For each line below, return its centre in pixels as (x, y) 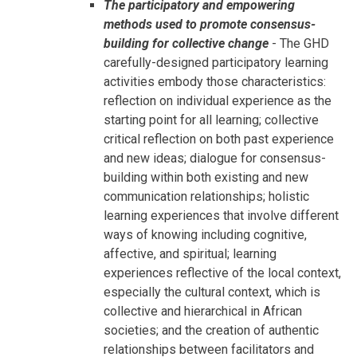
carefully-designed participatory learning (216, 63)
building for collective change (186, 44)
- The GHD (299, 44)
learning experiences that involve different (221, 216)
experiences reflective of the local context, (222, 273)
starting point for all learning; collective (211, 120)
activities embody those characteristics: (215, 82)
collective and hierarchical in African (203, 312)
